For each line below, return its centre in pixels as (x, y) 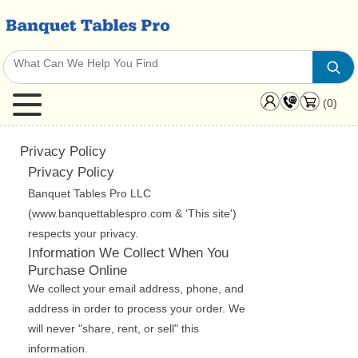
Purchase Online (78, 270)
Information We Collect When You (128, 253)
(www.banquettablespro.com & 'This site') (132, 213)
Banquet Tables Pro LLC (89, 193)
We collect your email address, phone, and (136, 288)
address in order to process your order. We (137, 308)
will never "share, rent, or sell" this (113, 328)
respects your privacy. (83, 233)
